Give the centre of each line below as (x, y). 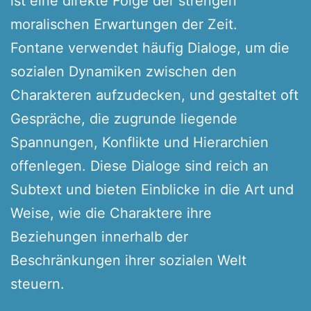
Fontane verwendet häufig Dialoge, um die (150, 48)
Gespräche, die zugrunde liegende (124, 118)
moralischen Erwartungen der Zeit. (124, 24)
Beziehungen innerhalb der (99, 236)
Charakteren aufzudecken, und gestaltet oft (154, 95)
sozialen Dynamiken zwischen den (124, 71)
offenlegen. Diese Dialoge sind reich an (140, 166)
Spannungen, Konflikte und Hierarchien (140, 142)
